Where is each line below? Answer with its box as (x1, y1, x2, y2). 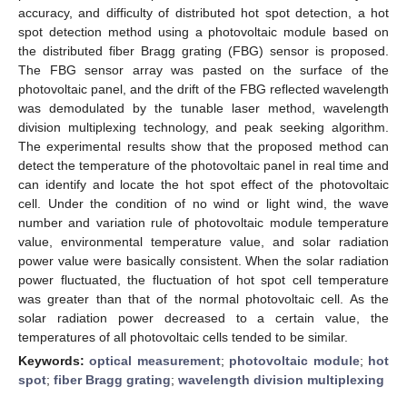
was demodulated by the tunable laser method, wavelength (18, 100, 389, 115)
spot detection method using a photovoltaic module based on (18, 24, 389, 39)
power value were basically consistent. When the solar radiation (18, 253, 389, 268)
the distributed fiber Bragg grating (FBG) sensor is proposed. (18, 43, 389, 58)
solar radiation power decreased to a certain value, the (18, 310, 389, 325)
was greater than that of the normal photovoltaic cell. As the (18, 291, 389, 306)
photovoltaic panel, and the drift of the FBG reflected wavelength (18, 81, 389, 96)
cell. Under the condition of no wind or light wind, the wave (18, 195, 389, 211)
